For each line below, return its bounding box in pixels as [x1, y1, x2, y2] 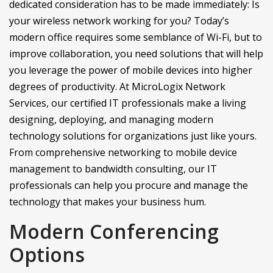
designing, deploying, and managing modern [9, 113, 213, 126]
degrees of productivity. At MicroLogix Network [9, 80, 225, 93]
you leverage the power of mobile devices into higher [9, 63, 252, 77]
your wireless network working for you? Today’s [9, 14, 229, 27]
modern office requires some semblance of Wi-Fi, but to [9, 30, 262, 44]
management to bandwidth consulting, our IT [9, 162, 217, 175]
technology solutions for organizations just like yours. [9, 129, 257, 143]
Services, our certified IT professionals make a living [9, 96, 246, 110]
